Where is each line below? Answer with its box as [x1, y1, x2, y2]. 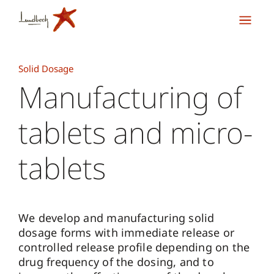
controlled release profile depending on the [18, 240, 250, 254]
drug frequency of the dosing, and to [18, 254, 214, 269]
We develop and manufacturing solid [18, 210, 215, 225]
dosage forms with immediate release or [18, 225, 235, 240]
